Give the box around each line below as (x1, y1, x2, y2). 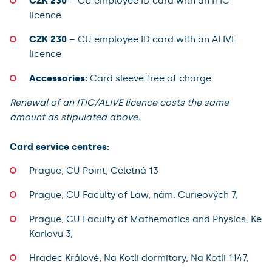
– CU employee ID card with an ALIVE (67, 33, 236, 45)
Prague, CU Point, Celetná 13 (29, 165, 158, 176)
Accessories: (29, 72, 90, 84)
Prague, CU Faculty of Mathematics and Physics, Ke (29, 213, 262, 225)
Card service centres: (10, 141, 109, 152)
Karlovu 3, (29, 228, 73, 239)
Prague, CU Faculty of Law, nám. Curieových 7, (29, 189, 237, 200)
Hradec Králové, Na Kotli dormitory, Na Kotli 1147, (29, 252, 248, 263)
